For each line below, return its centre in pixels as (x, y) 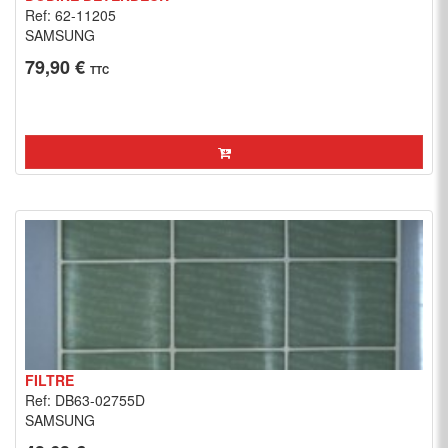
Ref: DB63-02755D (85, 400)
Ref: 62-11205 (70, 15)
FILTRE (49, 380)
